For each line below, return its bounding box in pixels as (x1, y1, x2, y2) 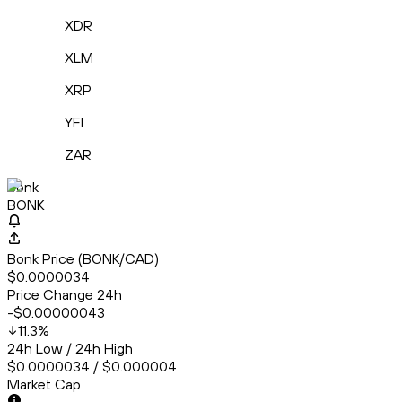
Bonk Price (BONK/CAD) (7, 249, 159, 268)
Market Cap (7, 375, 81, 394)
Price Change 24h (7, 285, 122, 304)
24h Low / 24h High (7, 339, 133, 358)
